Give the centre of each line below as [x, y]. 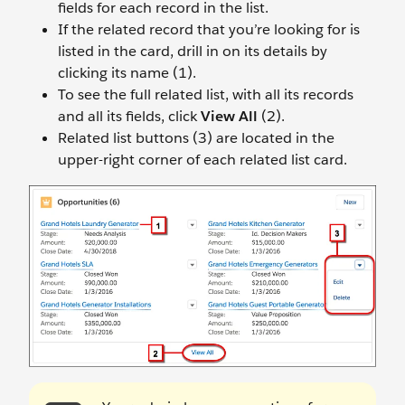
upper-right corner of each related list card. [202, 159]
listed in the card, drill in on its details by [193, 51]
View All [229, 116]
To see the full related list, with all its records [206, 94]
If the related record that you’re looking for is [209, 29]
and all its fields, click [129, 116]
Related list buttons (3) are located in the [196, 137]
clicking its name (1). [127, 72]
